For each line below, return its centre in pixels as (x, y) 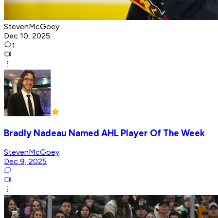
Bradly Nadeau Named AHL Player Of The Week (104, 133)
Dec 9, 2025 (25, 162)
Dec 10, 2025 (27, 36)
